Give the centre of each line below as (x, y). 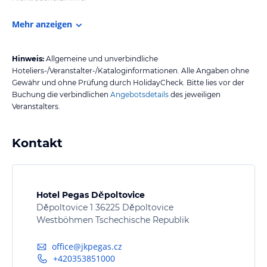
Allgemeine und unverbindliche (102, 58)
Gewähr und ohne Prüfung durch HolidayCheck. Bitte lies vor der (128, 82)
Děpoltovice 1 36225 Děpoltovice (105, 207)
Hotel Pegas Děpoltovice (91, 195)
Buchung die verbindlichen (60, 94)
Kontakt (37, 143)
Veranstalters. (36, 106)
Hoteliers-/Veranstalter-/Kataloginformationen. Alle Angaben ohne (131, 70)
